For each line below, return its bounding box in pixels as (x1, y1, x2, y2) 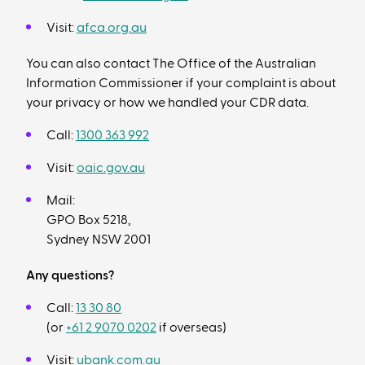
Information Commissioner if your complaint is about (26, 77, 336, 90)
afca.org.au (77, 21, 147, 34)
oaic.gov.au (77, 161, 145, 174)
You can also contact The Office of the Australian (26, 57, 316, 70)
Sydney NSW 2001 (46, 233, 151, 246)
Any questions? (26, 269, 114, 282)
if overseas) (156, 321, 226, 334)
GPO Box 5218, (46, 213, 130, 226)
